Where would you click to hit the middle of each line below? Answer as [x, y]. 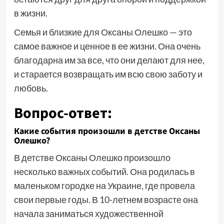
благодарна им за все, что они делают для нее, [109, 60]
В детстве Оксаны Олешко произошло [92, 157]
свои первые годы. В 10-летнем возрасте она [106, 199]
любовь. [31, 88]
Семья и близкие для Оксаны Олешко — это [103, 32]
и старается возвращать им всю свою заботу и [108, 74]
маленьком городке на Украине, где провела [104, 185]
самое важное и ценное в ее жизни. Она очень [107, 46]
